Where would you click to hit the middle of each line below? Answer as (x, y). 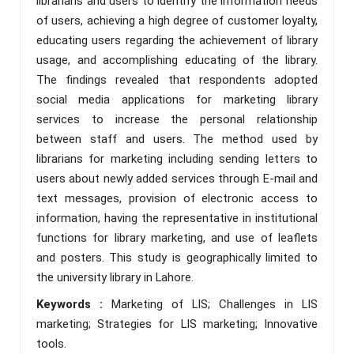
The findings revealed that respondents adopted (177, 79)
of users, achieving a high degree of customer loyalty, (177, 20)
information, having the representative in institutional (177, 218)
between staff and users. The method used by (177, 139)
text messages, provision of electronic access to (177, 198)
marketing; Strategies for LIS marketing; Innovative (177, 324)
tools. (51, 343)
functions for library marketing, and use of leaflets (177, 237)
